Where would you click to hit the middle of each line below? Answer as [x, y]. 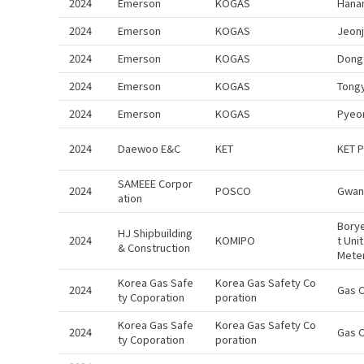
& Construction [154, 247]
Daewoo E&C [149, 148]
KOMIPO [235, 240]
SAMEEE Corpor [155, 183]
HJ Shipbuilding [155, 233]
